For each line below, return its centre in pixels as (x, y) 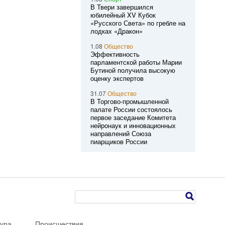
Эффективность (115, 54)
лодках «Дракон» (116, 31)
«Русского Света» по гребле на (138, 23)
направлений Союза (121, 133)
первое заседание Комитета (133, 117)
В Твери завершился (122, 7)
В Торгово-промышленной (129, 101)
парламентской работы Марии (136, 62)
